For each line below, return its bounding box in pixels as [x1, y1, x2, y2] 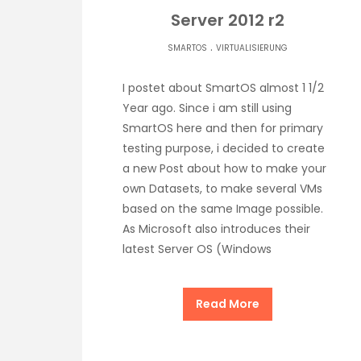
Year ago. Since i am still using [122, 99, 292, 116]
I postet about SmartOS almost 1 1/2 [122, 79, 324, 96]
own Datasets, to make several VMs [122, 180, 322, 197]
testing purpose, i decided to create [122, 139, 325, 156]
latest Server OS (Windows [122, 240, 272, 257]
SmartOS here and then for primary [122, 119, 323, 136]
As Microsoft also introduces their [122, 220, 310, 237]
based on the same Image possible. [122, 200, 323, 217]
